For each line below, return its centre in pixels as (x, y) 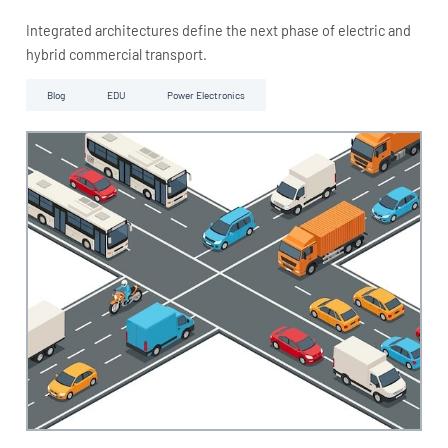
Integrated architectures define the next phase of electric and (218, 31)
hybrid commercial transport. (116, 55)
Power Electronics (205, 95)
